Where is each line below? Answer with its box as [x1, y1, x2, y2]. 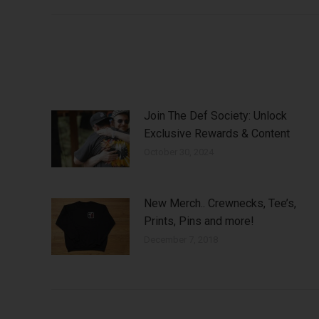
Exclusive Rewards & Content [144, 127, 290, 141]
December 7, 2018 [144, 234, 218, 246]
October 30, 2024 [144, 147, 214, 158]
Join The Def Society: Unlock [144, 109, 287, 123]
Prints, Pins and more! [144, 214, 254, 229]
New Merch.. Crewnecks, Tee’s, [144, 197, 296, 211]
